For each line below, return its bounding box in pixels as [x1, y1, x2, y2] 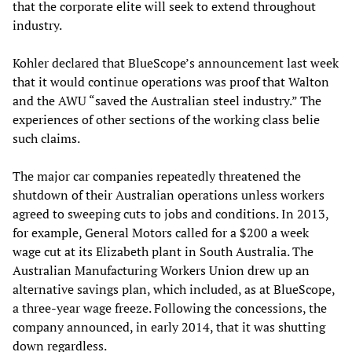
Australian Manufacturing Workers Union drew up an [13, 262, 310, 280]
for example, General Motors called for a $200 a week [13, 224, 309, 242]
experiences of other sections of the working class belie [13, 111, 320, 129]
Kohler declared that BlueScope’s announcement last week [13, 54, 339, 72]
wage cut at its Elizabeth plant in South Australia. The [13, 243, 313, 261]
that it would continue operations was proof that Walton [13, 73, 329, 91]
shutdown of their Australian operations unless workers [13, 186, 324, 204]
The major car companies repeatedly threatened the [13, 167, 301, 185]
